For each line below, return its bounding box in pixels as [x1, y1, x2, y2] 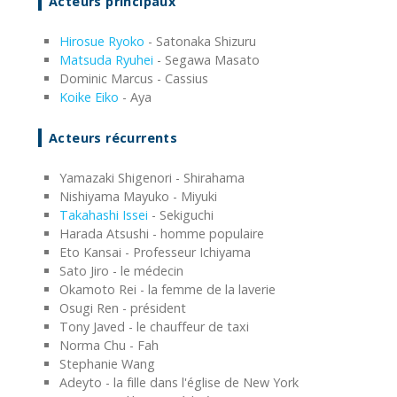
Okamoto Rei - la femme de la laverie [59, 280, 276, 298]
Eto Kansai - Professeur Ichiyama [59, 243, 251, 261]
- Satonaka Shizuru [144, 32, 256, 50]
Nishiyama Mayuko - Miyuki [59, 187, 217, 205]
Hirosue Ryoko [59, 32, 144, 50]
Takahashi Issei [59, 206, 148, 223]
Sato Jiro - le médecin [59, 261, 183, 279]
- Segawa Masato [153, 51, 260, 68]
